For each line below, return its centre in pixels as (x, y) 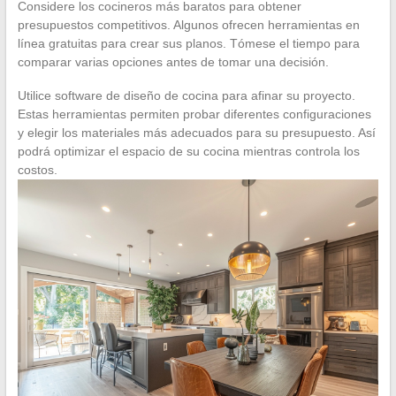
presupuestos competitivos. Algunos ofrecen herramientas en (188, 24)
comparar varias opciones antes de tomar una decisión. (173, 61)
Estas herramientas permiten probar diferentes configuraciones (194, 114)
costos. (37, 169)
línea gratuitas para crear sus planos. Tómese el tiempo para (188, 43)
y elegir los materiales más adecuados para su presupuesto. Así (196, 132)
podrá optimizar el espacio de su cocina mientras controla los (188, 151)
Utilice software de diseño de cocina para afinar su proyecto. (186, 95)
